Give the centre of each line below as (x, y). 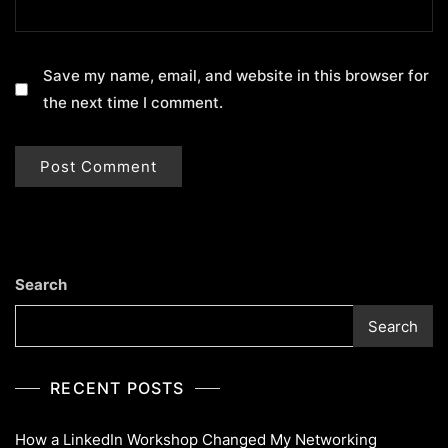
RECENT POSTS (117, 388)
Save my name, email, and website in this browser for (236, 76)
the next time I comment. (133, 103)
